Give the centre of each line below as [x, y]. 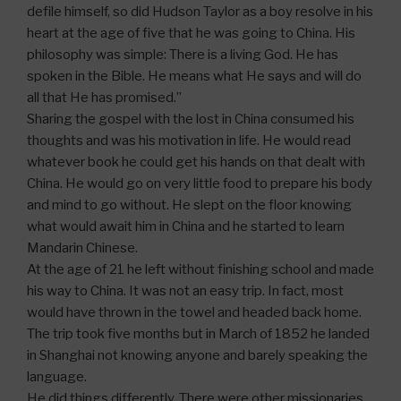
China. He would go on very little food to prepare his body [200, 183]
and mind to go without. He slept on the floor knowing [189, 205]
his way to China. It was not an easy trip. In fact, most [185, 290]
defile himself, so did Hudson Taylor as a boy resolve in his [200, 11]
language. [57, 376]
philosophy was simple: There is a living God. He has [183, 54]
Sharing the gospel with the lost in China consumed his [191, 119]
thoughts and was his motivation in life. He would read [189, 140]
